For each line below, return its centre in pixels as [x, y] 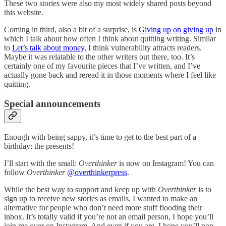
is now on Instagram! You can [165, 163]
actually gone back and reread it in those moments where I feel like [110, 75]
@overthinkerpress [97, 172]
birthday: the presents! [39, 146]
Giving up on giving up [177, 30]
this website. [25, 13]
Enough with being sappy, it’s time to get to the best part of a [100, 137]
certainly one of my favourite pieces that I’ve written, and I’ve [102, 66]
